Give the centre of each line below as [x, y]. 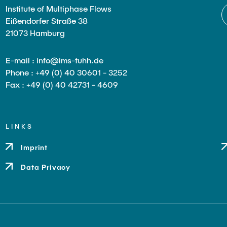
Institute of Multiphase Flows [58, 8]
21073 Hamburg [35, 33]
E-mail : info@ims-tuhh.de [54, 60]
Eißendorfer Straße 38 [46, 21]
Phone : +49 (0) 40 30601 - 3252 [66, 72]
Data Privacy [46, 167]
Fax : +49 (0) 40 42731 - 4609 [62, 84]
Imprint [34, 147]
